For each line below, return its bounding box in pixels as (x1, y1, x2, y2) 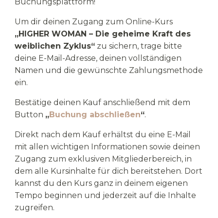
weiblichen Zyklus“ (15, 41, 95, 51)
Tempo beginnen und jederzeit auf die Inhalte (15, 191, 196, 200)
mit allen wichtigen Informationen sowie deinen (15, 142, 200, 152)
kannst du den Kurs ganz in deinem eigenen (15, 179, 188, 188)
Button (15, 110, 45, 120)
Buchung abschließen (49, 110, 141, 120)
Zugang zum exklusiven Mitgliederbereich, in (15, 154, 192, 164)
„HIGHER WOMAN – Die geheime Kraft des (15, 29, 191, 39)
